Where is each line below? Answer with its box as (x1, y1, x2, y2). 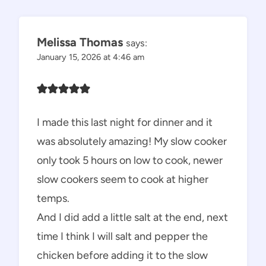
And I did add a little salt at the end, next (37, 210, 228, 224)
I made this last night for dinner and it (37, 115, 213, 129)
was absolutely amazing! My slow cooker (37, 134, 227, 148)
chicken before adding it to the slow (37, 248, 208, 262)
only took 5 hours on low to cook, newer (37, 153, 223, 167)
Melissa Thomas (37, 35, 123, 50)
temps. (37, 191, 69, 205)
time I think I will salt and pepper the (37, 229, 208, 243)
